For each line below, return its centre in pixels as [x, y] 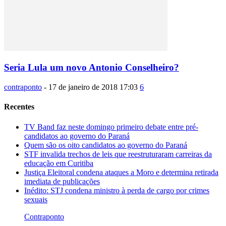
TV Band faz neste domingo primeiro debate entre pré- [111, 127]
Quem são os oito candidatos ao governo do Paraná [106, 145]
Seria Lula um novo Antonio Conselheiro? [92, 68]
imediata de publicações [62, 181]
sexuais [36, 199]
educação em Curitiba [59, 163]
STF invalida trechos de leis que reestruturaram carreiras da [118, 154]
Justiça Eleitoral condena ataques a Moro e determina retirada [121, 172]
